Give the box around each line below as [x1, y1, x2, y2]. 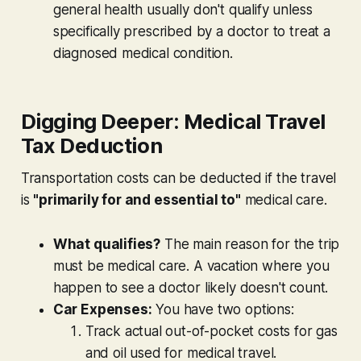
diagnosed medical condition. [52, 44, 233, 61]
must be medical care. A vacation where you [52, 257, 330, 274]
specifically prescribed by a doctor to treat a [52, 23, 330, 39]
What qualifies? [52, 235, 161, 252]
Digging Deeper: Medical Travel [20, 108, 326, 134]
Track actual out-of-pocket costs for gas [85, 322, 338, 339]
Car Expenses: [52, 301, 152, 317]
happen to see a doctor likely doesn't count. [52, 279, 329, 296]
